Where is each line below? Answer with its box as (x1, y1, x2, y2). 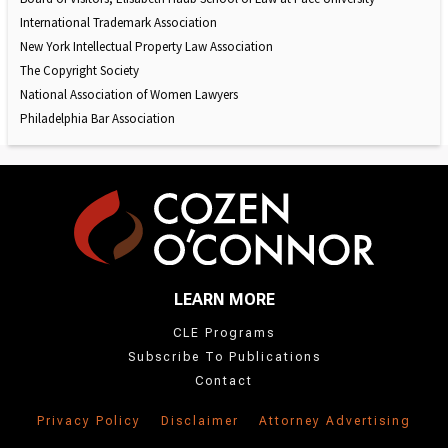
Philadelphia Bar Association (20, 110, 178, 128)
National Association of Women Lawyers (20, 86, 238, 104)
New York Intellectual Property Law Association (20, 38, 273, 56)
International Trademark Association (20, 14, 217, 32)
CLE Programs (173, 325, 275, 340)
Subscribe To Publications (127, 349, 321, 364)
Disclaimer (161, 413, 239, 428)
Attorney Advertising (259, 413, 411, 428)
